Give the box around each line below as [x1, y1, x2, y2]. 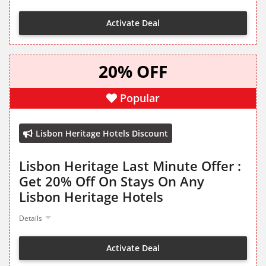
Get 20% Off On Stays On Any [19, 172, 204, 191]
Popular [120, 91, 160, 106]
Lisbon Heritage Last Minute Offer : [19, 157, 241, 175]
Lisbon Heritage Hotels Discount [36, 128, 168, 140]
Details [19, 213, 42, 224]
